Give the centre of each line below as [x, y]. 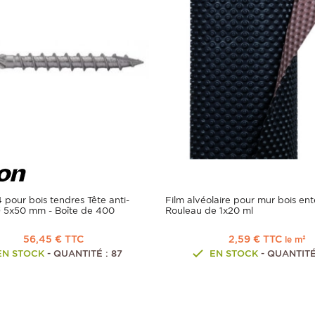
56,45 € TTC [53, 239]
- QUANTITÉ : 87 [83, 254]
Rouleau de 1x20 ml [209, 211]
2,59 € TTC [256, 239]
